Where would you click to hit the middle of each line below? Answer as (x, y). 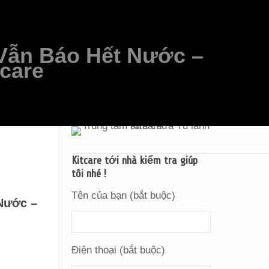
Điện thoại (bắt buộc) (119, 250)
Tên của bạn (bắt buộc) (124, 195)
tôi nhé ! (89, 174)
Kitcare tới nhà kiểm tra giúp (135, 160)
